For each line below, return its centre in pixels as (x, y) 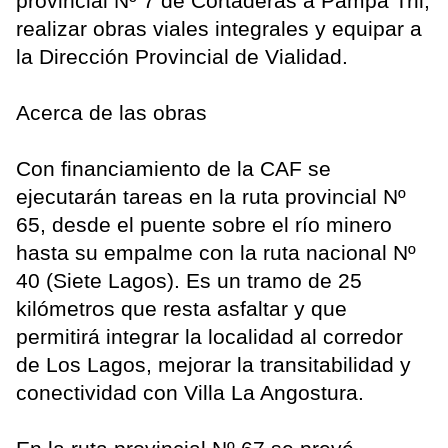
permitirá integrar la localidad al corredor (209, 337)
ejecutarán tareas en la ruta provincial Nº (211, 197)
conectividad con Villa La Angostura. (190, 393)
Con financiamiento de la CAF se (173, 169)
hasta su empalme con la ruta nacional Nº (216, 253)
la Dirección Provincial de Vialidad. (182, 57)
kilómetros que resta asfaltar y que (181, 309)
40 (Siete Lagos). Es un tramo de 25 (189, 281)
